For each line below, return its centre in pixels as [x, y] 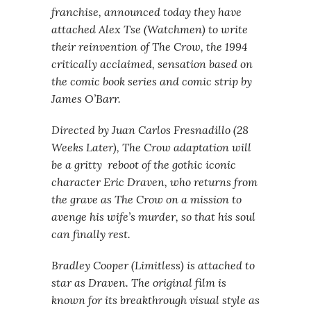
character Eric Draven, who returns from [154, 182]
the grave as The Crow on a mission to [146, 199]
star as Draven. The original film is [139, 283]
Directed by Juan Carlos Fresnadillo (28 [150, 130]
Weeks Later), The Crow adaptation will [151, 147]
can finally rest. [91, 234]
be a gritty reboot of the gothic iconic [144, 165]
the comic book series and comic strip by [152, 81]
